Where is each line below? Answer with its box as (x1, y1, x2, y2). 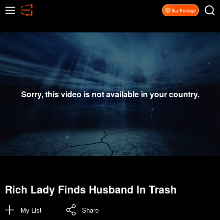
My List (21, 205, 42, 215)
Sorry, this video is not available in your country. (21, 88, 199, 100)
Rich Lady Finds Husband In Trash (5, 182, 177, 197)
